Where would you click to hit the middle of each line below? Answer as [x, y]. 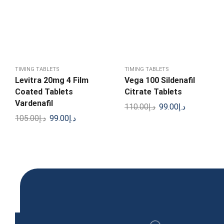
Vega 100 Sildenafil [160, 80]
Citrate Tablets [153, 92]
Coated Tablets [44, 92]
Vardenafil [34, 103]
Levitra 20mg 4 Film [52, 80]
